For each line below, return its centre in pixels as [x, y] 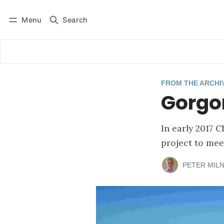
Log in [27, 28]
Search [75, 19]
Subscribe [74, 28]
